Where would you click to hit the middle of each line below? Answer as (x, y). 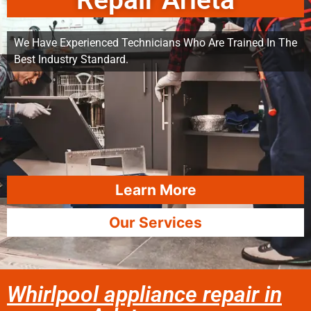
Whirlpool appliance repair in (144, 294)
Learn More (155, 190)
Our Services (155, 222)
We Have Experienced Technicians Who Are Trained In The (155, 43)
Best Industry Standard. (71, 59)
